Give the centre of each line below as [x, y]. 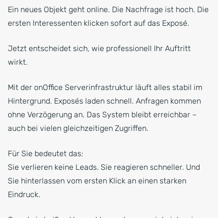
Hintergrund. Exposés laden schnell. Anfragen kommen [104, 101]
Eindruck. [24, 195]
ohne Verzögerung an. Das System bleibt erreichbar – [102, 115]
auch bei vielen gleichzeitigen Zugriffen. [78, 128]
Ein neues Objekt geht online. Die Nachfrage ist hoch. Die [108, 10]
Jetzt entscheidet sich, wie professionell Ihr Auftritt [99, 49]
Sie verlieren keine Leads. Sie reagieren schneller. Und [104, 167]
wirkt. [18, 62]
